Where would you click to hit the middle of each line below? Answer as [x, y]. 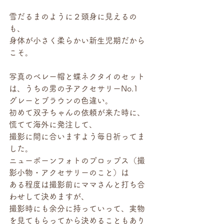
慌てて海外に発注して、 [53, 124]
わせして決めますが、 [49, 196]
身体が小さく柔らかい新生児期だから [77, 40]
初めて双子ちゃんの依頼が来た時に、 [77, 112]
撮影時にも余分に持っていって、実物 [77, 208]
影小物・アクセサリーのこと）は [69, 172]
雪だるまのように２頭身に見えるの [73, 16]
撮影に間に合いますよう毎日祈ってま [77, 136]
